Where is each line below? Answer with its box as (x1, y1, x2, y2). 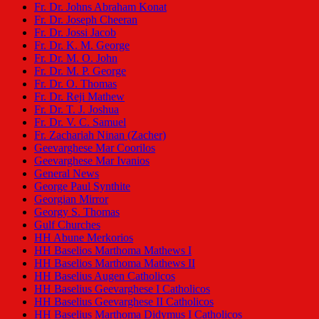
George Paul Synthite (34, 179, 130, 192)
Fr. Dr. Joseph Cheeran (34, 13, 137, 26)
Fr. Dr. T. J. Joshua (34, 103, 119, 115)
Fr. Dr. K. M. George (34, 38, 130, 51)
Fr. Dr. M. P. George (34, 64, 126, 77)
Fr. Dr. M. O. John (34, 51, 117, 64)
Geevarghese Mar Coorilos (34, 141, 155, 154)
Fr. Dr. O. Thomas (34, 77, 117, 90)
